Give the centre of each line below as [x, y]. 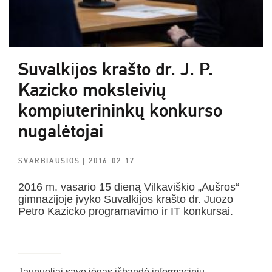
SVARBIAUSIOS [51, 161]
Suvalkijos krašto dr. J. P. [116, 69]
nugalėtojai [61, 131]
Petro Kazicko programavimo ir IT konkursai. [126, 211]
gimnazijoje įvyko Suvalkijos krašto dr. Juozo [126, 199]
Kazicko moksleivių [92, 90]
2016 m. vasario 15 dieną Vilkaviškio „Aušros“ [129, 187]
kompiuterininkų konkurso [120, 110]
